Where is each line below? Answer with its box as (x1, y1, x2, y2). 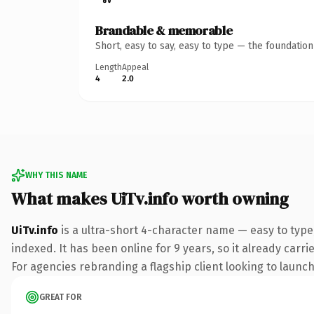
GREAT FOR (39, 292, 82, 302)
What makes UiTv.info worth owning (11, 186, 289, 210)
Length (95, 62, 122, 72)
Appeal (122, 62, 149, 72)
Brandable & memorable (95, 21, 233, 39)
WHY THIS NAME (25, 170, 87, 180)
